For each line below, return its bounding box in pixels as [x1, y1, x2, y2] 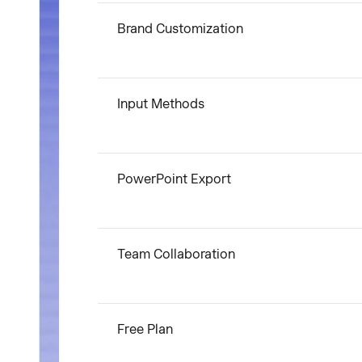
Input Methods [117, 96, 204, 112]
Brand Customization [117, 21, 243, 36]
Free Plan [117, 322, 173, 337]
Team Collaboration [117, 246, 235, 262]
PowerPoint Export [117, 171, 231, 187]
